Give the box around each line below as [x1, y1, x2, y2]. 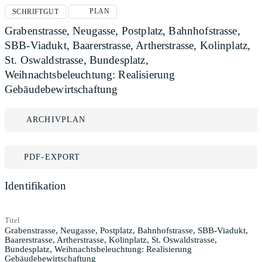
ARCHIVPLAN [26, 115, 86, 124]
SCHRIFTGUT [12, 8, 58, 16]
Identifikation [5, 180, 67, 192]
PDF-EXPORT [24, 153, 81, 161]
